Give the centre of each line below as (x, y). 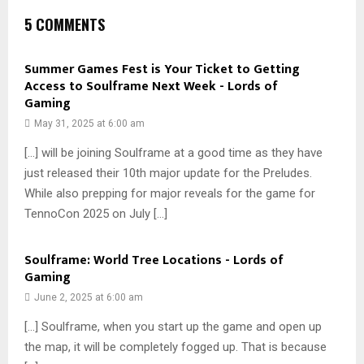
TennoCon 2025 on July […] (96, 214)
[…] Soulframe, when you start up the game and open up (173, 327)
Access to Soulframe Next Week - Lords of (151, 87)
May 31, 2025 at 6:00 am (89, 124)
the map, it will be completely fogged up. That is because (175, 347)
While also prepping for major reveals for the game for (170, 194)
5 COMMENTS (65, 25)
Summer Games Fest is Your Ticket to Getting (162, 70)
